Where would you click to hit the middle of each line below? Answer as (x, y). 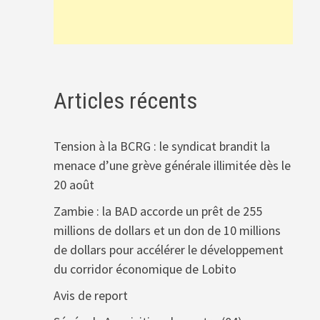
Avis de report (90, 296)
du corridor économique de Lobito (145, 269)
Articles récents (125, 100)
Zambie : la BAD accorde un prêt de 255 (157, 211)
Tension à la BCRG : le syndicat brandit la (161, 146)
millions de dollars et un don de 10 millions (167, 231)
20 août (74, 185)
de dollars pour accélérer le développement (168, 250)
